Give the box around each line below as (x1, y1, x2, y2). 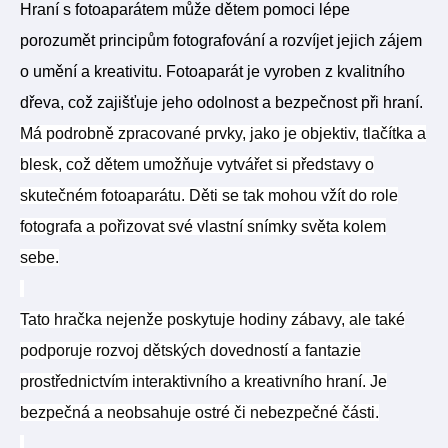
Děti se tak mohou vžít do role (185, 187, 398, 204)
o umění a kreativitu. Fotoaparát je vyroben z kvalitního (20, 63, 405, 80)
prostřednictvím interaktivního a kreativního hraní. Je (20, 373, 387, 390)
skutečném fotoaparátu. (20, 187, 185, 204)
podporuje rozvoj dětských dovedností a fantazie (20, 342, 361, 359)
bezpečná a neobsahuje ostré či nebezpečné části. (20, 404, 379, 421)
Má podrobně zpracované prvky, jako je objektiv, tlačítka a (20, 125, 426, 142)
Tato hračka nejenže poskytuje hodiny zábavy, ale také (20, 311, 405, 328)
